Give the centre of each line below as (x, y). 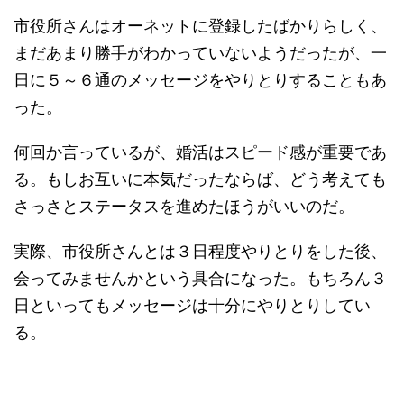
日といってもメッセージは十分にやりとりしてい (192, 303)
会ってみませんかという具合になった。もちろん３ (200, 276)
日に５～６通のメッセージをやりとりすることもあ (200, 78)
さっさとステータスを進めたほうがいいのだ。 (184, 204)
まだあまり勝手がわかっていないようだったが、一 (200, 51)
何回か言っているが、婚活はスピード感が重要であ (200, 150)
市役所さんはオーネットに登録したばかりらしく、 (200, 24)
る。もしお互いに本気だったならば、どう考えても (200, 177)
